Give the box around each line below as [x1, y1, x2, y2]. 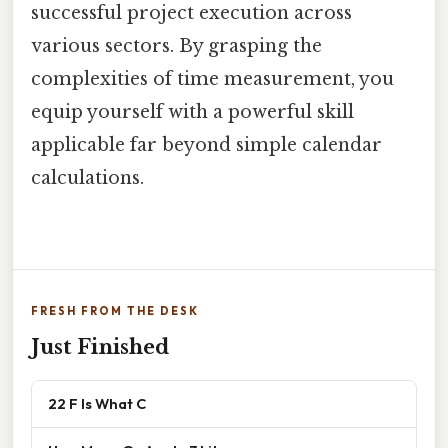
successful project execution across [31, 2, 352, 25]
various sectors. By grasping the [31, 35, 322, 58]
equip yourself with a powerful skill [31, 101, 354, 124]
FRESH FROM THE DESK [31, 304, 199, 319]
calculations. [31, 167, 144, 190]
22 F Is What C [48, 394, 146, 414]
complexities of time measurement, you [31, 68, 394, 91]
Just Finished [31, 335, 169, 360]
